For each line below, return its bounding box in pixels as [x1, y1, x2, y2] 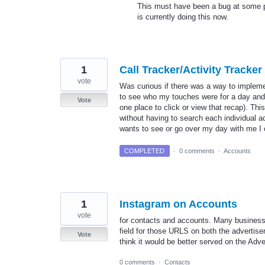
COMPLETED [124, 147, 165, 154]
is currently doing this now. [137, 12, 231, 21]
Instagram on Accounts [119, 198, 237, 210]
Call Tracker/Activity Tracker [119, 63, 262, 76]
